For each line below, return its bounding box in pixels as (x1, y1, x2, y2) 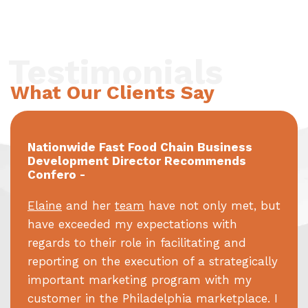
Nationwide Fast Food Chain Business (27, 140, 252, 154)
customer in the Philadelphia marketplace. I (27, 291, 278, 306)
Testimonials (8, 52, 223, 93)
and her (62, 199, 115, 213)
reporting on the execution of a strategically (27, 254, 278, 269)
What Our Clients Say (10, 81, 214, 104)
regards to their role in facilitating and (27, 236, 246, 250)
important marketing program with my (27, 273, 252, 287)
